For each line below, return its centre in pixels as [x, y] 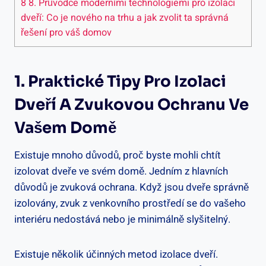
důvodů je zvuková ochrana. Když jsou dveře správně [132, 187]
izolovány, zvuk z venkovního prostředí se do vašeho [130, 203]
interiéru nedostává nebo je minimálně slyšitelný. [122, 219]
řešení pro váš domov [66, 32]
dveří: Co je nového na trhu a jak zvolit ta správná [125, 18]
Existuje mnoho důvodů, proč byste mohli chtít [118, 155]
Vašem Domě [65, 128]
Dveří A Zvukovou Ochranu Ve [132, 104]
